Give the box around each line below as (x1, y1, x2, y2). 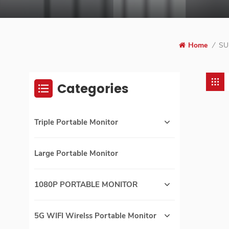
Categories (57, 79, 128, 100)
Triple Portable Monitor (34, 117, 118, 128)
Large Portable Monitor (34, 148, 118, 159)
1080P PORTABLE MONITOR (34, 179, 138, 190)
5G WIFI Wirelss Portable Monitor (34, 211, 156, 221)
